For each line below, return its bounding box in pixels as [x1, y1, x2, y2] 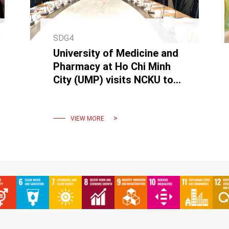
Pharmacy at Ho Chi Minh [53, 60, 171, 73]
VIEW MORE [70, 114, 104, 122]
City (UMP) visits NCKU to [53, 74, 173, 86]
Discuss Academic [53, 87, 140, 100]
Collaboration [53, 100, 117, 113]
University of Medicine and [53, 47, 178, 60]
